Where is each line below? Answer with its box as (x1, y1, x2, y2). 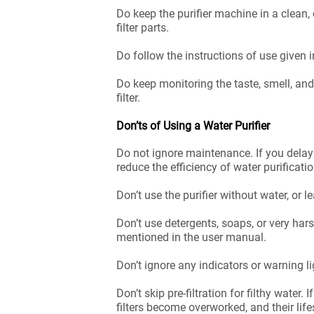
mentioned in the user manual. (116, 231, 269, 244)
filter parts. (116, 21, 172, 34)
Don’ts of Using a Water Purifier (116, 119, 270, 132)
